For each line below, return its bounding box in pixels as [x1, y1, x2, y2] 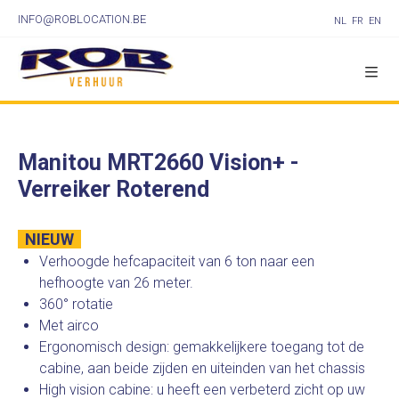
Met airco [39, 317, 99, 334]
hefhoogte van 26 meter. [39, 274, 193, 291]
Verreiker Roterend [18, 176, 209, 202]
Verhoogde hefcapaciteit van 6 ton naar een [39, 253, 314, 270]
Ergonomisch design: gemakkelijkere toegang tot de [39, 338, 364, 355]
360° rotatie [39, 296, 113, 313]
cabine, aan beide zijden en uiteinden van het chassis [39, 360, 365, 377]
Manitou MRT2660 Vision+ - [18, 150, 299, 175]
